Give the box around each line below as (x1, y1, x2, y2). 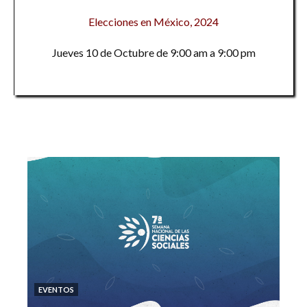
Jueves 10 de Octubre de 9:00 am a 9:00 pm (51, 46, 256, 59)
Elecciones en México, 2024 (88, 15, 219, 28)
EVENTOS (38, 285, 74, 294)
